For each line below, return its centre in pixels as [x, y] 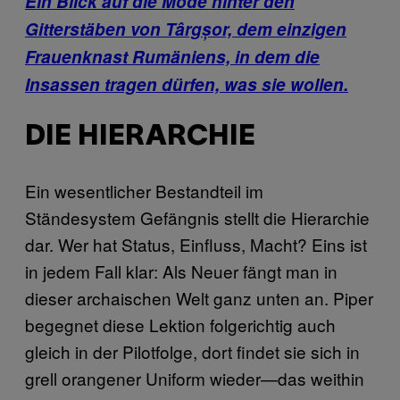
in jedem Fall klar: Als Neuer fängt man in [181, 271]
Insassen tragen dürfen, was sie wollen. [187, 84]
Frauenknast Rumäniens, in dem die [172, 56]
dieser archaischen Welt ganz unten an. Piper [199, 298]
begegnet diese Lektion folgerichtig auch [180, 325]
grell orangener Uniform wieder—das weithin [195, 379]
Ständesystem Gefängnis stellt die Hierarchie [197, 218]
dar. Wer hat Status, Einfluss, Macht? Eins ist [196, 245]
